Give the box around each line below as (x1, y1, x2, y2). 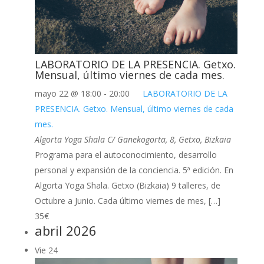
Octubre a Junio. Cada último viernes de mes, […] (34, 195, 220, 207)
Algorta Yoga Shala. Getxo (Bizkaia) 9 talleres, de (34, 180, 220, 192)
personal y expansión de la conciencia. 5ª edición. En (34, 164, 233, 176)
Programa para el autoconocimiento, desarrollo (34, 149, 217, 161)
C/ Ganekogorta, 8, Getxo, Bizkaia (107, 134, 231, 146)
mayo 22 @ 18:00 (34, 88, 101, 100)
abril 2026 (34, 222, 97, 240)
